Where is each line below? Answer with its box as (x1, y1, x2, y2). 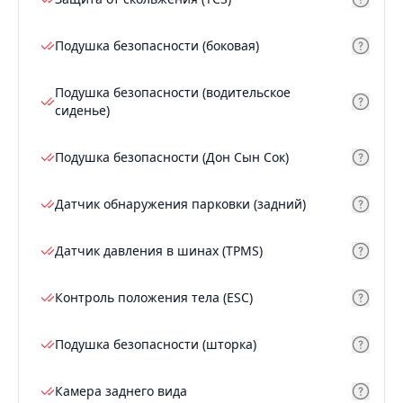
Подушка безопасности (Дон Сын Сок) (55, 148, 289, 166)
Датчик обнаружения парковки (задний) (55, 195, 306, 213)
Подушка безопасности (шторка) (55, 336, 256, 354)
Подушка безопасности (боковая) (55, 37, 259, 55)
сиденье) (55, 102, 110, 120)
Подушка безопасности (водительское (55, 84, 291, 102)
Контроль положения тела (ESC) (55, 289, 253, 307)
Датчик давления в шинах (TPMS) (55, 242, 263, 260)
